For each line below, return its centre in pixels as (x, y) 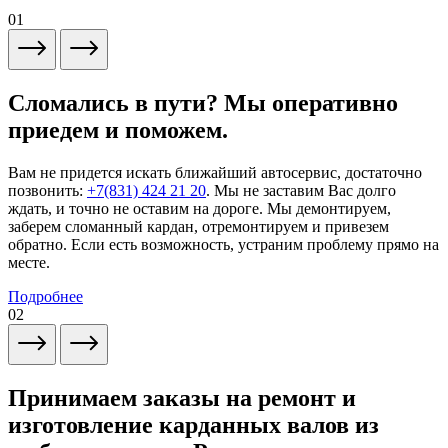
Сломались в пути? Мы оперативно (203, 103)
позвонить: (47, 191)
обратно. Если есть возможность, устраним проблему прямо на (223, 245)
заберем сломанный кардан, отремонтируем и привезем (198, 227)
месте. (29, 263)
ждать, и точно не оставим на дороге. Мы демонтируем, (199, 209)
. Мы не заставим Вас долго (301, 191)
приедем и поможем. (118, 130)
